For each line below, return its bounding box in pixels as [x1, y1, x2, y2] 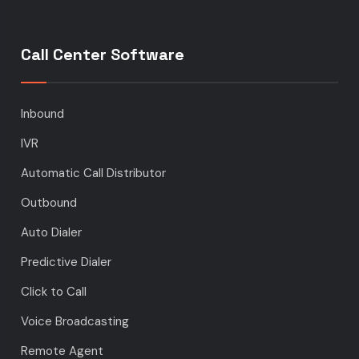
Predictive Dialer [21, 254, 112, 271]
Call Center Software [21, 44, 185, 66]
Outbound [21, 195, 78, 212]
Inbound [21, 106, 65, 123]
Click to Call [21, 284, 87, 301]
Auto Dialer [21, 224, 83, 241]
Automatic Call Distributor [21, 165, 167, 182]
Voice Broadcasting [21, 313, 130, 330]
